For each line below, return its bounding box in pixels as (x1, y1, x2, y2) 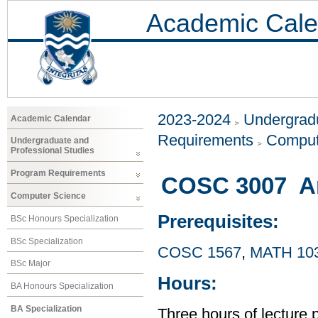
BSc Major (11, 258, 50, 269)
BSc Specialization (11, 236, 83, 246)
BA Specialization (11, 303, 82, 314)
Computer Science (11, 190, 86, 201)
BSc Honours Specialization (11, 213, 119, 224)
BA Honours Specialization (11, 281, 114, 292)
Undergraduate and (11, 136, 89, 146)
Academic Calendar (11, 113, 91, 124)
